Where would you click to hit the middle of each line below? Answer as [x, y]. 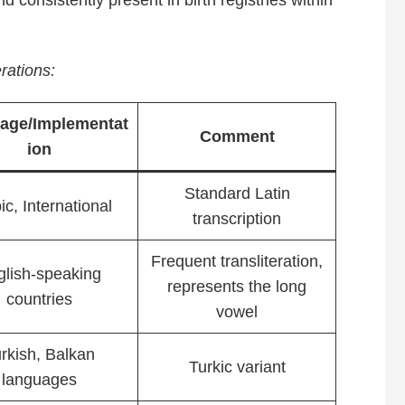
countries [39, 300]
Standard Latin [237, 194]
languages [39, 380]
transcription [237, 219]
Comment [237, 137]
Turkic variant [237, 367]
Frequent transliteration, [237, 262]
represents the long [237, 287]
